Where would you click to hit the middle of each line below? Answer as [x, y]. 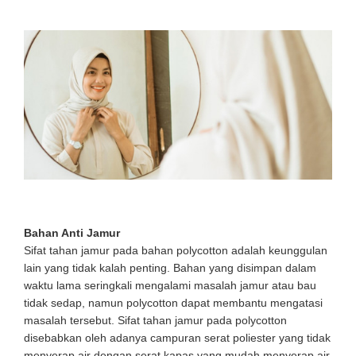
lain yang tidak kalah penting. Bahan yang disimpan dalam [170, 267]
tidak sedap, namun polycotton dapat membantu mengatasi [173, 302]
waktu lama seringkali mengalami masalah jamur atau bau [170, 285]
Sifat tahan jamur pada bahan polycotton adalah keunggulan [176, 250]
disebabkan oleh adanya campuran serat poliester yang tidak [177, 337]
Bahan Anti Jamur [72, 232]
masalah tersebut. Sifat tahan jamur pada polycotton [155, 320]
